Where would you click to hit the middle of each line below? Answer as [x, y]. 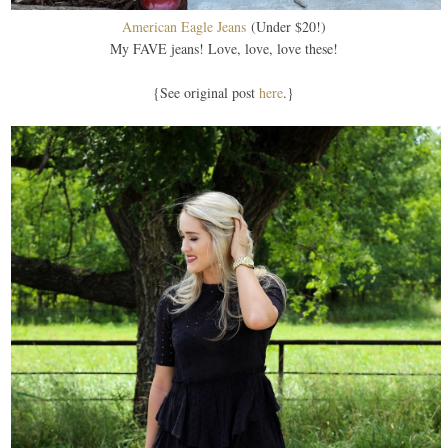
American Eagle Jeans [183, 27]
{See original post [206, 93]
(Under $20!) [285, 27]
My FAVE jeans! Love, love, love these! [223, 49]
